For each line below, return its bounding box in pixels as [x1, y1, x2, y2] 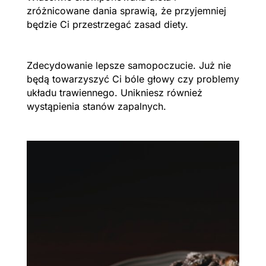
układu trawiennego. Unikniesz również [26, 86, 202, 99]
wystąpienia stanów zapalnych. [26, 100, 166, 112]
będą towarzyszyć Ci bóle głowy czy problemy [26, 72, 239, 85]
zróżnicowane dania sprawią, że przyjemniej [26, 4, 226, 17]
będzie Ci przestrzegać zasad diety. [26, 18, 191, 30]
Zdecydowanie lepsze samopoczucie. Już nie [26, 59, 231, 71]
